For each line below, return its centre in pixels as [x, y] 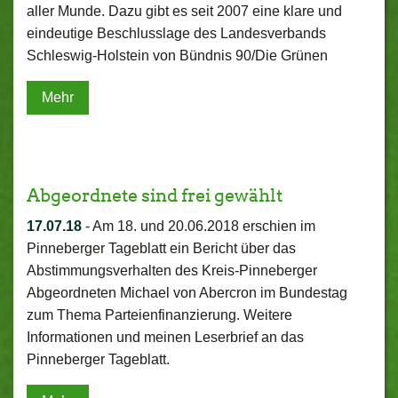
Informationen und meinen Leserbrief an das [165, 337]
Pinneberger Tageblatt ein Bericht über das [161, 248]
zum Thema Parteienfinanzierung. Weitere [159, 315]
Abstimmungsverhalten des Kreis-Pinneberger [172, 271]
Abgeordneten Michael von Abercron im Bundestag [187, 293]
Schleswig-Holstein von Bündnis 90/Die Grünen [177, 56]
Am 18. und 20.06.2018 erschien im [204, 226]
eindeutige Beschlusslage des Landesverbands [176, 33]
